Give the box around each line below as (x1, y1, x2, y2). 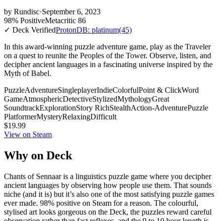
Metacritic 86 (45, 16, 86, 25)
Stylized (92, 94, 117, 103)
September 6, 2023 (42, 7, 101, 16)
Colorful (112, 85, 139, 94)
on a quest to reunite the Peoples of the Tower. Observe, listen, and (4, 51, 211, 60)
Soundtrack (4, 103, 39, 112)
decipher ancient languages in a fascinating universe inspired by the (4, 60, 213, 69)
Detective (63, 94, 92, 103)
